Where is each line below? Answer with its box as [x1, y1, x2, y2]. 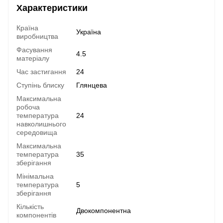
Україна [76, 27, 101, 36]
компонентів [16, 211, 56, 219]
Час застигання [16, 67, 66, 76]
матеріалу [16, 54, 49, 62]
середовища [16, 128, 57, 136]
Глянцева [76, 81, 107, 89]
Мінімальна [16, 172, 54, 180]
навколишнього [16, 119, 66, 128]
